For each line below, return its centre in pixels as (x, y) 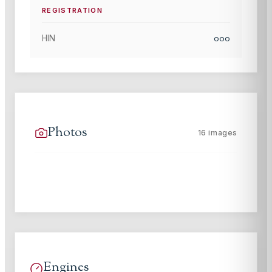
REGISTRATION (73, 11)
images (222, 133)
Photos (67, 133)
